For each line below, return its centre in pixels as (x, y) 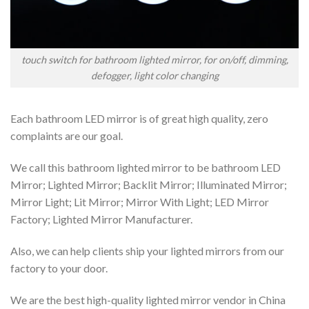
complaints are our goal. (67, 136)
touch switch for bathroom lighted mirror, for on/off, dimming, (154, 60)
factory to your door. (59, 268)
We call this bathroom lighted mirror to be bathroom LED (146, 167)
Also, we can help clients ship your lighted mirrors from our (147, 250)
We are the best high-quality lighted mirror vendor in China (148, 299)
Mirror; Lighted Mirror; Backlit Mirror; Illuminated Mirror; (149, 184)
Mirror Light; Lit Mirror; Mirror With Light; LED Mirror (140, 201)
